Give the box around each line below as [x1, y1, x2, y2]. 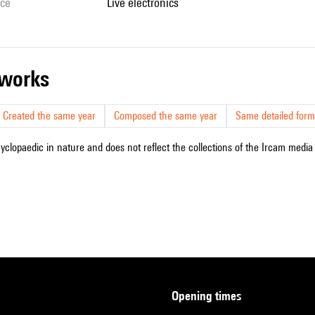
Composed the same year [114, 109, 217, 122]
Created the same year [3, 109, 96, 122]
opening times [179, 288, 241, 303]
